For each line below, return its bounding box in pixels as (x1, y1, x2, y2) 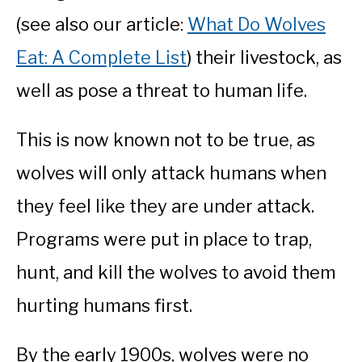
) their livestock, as (187, 47, 342, 69)
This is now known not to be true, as (16, 129, 315, 151)
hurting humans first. (16, 295, 196, 317)
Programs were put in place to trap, (16, 229, 312, 250)
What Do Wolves (187, 14, 326, 36)
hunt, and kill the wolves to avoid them (16, 262, 336, 284)
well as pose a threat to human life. (16, 80, 311, 102)
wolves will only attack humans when (16, 162, 326, 184)
